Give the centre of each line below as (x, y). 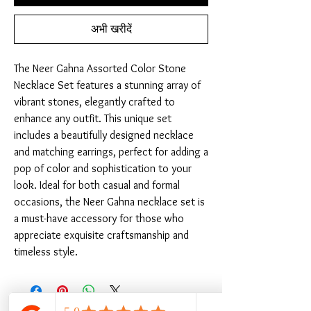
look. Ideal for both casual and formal (97, 185)
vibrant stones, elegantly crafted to (94, 102)
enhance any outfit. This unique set (93, 119)
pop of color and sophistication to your (103, 169)
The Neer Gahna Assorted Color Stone (100, 69)
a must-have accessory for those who (99, 219)
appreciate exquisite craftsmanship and (101, 235)
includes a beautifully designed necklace (104, 135)
